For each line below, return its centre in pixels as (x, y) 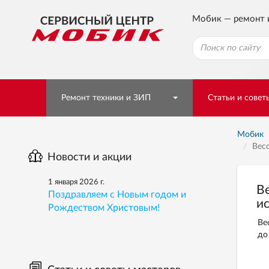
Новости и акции (89, 157)
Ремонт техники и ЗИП (106, 98)
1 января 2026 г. (76, 182)
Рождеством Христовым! (104, 208)
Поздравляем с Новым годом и (117, 195)
